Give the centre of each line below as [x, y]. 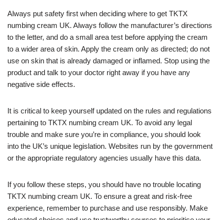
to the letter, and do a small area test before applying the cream [108, 37]
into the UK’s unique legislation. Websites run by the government [110, 146]
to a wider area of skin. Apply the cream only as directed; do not [109, 49]
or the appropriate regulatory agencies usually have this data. [104, 158]
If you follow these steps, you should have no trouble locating [104, 185]
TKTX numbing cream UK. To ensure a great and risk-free [100, 196]
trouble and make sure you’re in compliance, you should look [104, 135]
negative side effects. [41, 84]
